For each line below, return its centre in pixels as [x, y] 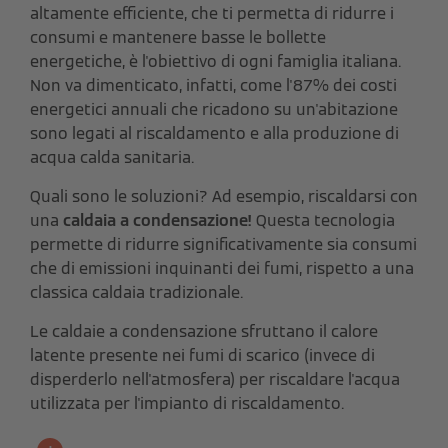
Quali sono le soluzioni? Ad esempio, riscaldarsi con [224, 197]
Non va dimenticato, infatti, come [158, 86]
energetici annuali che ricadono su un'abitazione [214, 110]
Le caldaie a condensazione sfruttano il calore [204, 332]
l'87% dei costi [341, 86]
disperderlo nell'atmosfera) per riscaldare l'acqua [215, 380]
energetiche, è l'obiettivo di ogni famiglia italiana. [215, 62]
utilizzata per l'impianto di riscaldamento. [187, 404]
